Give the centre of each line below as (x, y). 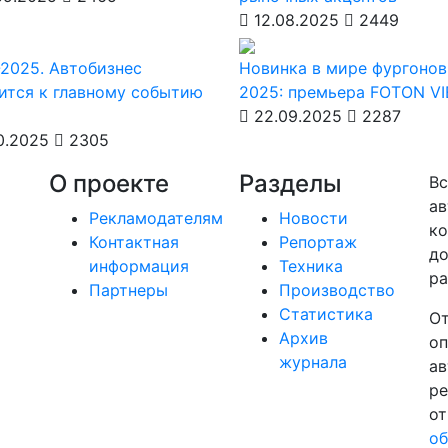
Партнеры (128, 290)
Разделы (290, 183)
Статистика (326, 314)
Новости (313, 218)
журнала (313, 362)
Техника (311, 266)
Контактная (134, 242)
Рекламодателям (156, 218)
